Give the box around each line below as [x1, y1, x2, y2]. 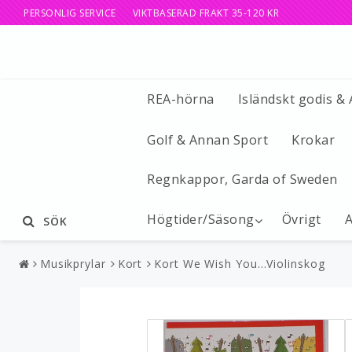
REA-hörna [147, 90, 214, 108]
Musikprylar [39, 256, 106, 272]
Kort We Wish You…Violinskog [154, 256, 325, 272]
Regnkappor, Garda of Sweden [147, 170, 338, 188]
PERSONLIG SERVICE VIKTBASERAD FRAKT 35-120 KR [24, 5, 279, 20]
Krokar [291, 130, 335, 148]
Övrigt [281, 211, 321, 229]
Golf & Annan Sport [147, 130, 268, 148]
